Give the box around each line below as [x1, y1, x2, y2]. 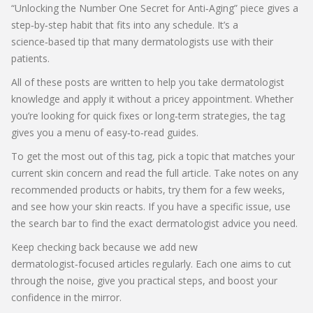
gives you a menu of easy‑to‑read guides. [11, 126, 198, 139]
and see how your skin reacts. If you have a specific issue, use [11, 200, 291, 213]
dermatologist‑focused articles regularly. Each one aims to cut [11, 257, 291, 270]
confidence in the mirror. [11, 291, 122, 304]
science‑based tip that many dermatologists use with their [11, 35, 273, 48]
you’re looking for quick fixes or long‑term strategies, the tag [11, 109, 285, 122]
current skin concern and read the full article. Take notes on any [11, 166, 298, 180]
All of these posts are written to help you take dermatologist [11, 75, 284, 89]
